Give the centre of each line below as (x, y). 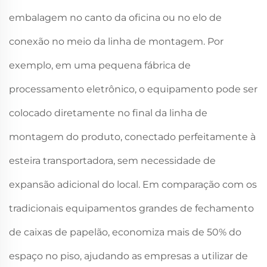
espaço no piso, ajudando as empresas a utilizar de (128, 256)
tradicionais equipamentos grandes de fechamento (131, 209)
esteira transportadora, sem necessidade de (112, 161)
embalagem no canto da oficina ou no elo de (115, 18)
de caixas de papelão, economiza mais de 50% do (125, 232)
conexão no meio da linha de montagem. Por (116, 42)
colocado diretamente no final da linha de (108, 113)
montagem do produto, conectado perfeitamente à (132, 137)
